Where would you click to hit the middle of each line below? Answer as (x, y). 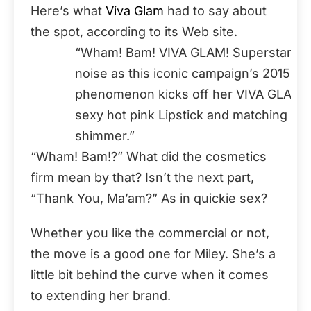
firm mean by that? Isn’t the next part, (142, 177)
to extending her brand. (101, 295)
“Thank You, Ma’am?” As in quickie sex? (149, 198)
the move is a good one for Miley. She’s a (153, 253)
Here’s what (66, 10)
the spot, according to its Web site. (134, 31)
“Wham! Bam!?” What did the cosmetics (149, 156)
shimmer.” (105, 135)
